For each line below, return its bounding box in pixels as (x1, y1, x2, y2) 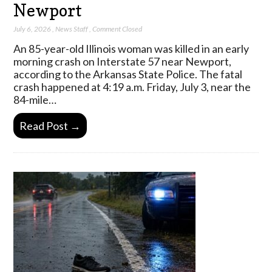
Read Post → (19, 119, 81, 133)
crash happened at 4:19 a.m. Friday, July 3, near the (13, 80, 251, 93)
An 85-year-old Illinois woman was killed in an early (13, 41, 250, 55)
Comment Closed (92, 24, 143, 33)
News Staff (55, 24, 89, 33)
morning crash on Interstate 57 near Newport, (13, 54, 232, 68)
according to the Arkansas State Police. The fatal (13, 67, 243, 81)
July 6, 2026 (13, 24, 52, 33)
